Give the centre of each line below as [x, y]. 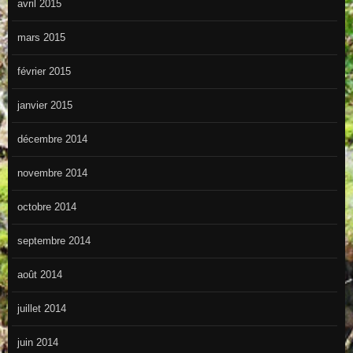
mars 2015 [41, 38]
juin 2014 [37, 343]
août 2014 [39, 275]
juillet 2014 [41, 309]
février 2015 [44, 72]
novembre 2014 [52, 173]
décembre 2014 [52, 139]
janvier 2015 [45, 106]
